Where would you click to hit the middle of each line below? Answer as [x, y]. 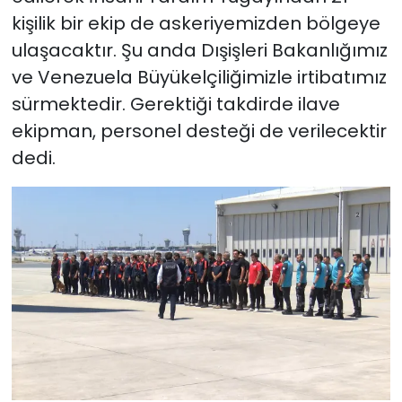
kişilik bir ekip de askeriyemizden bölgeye [196, 24]
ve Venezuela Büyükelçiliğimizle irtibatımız [199, 78]
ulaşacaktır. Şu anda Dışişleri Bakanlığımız [199, 51]
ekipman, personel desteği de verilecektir [199, 131]
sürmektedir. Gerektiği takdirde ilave [175, 105]
